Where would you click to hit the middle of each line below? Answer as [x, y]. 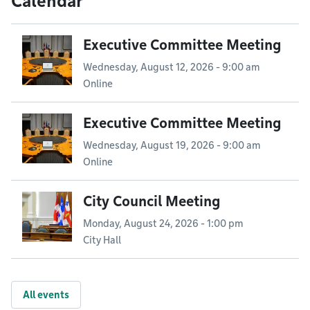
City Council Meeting [152, 201]
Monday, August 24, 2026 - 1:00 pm [163, 224]
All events [46, 295]
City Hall [102, 240]
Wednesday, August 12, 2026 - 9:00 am [171, 67]
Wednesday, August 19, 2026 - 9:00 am [172, 145]
